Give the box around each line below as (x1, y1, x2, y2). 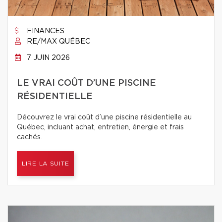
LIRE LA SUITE (22, 161, 69, 166)
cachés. (17, 134, 42, 141)
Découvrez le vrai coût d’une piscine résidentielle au (17, 114, 192, 121)
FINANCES (25, 28, 64, 35)
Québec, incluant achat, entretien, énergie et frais (17, 124, 184, 131)
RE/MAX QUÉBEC (25, 38, 90, 45)
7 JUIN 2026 (25, 55, 70, 61)
